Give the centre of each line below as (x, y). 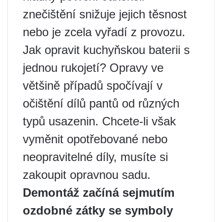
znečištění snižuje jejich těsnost (105, 14)
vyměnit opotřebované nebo (95, 139)
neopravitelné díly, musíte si (95, 157)
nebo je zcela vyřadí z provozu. (104, 32)
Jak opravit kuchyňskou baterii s (106, 50)
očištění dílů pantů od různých (101, 103)
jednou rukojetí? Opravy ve (93, 67)
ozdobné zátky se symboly (98, 210)
